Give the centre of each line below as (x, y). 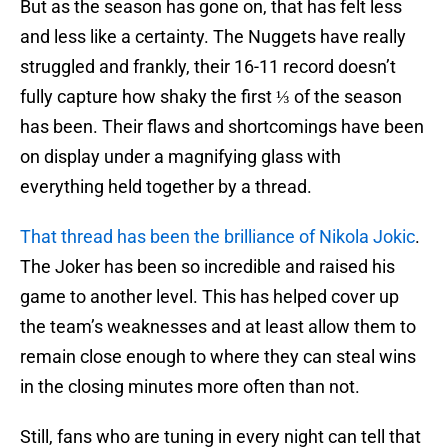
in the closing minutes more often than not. (190, 387)
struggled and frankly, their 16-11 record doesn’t (208, 67)
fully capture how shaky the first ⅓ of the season (211, 97)
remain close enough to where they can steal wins (218, 357)
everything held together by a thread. (166, 187)
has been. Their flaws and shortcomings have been (222, 127)
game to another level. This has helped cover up (209, 297)
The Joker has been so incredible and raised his (207, 267)
